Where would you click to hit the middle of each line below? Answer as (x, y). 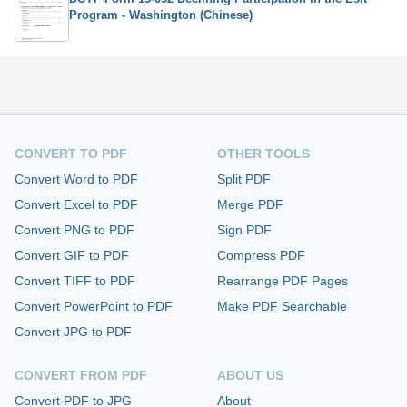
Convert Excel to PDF (76, 205)
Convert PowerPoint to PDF (94, 307)
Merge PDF (250, 205)
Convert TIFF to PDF (75, 281)
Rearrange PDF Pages (283, 281)
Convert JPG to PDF (73, 332)
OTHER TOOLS (263, 154)
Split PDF (244, 179)
